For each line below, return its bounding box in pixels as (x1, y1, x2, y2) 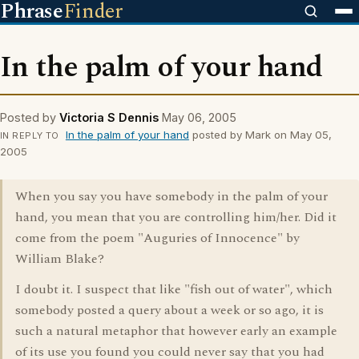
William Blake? (15, 249, 104, 268)
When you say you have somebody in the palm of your (15, 187, 328, 206)
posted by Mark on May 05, (188, 128, 332, 141)
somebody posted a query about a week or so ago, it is (15, 301, 324, 320)
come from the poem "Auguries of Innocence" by (15, 228, 300, 248)
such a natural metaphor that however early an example (15, 321, 337, 341)
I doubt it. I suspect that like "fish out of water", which (15, 280, 333, 299)
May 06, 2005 (162, 111, 236, 124)
